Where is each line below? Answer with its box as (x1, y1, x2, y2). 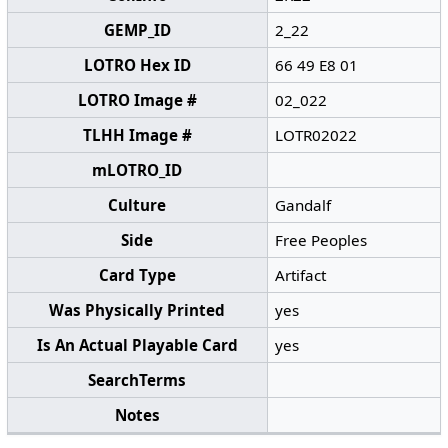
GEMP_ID (103, 20, 171, 41)
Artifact (275, 265, 327, 286)
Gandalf (275, 195, 332, 216)
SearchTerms (88, 370, 187, 391)
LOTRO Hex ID (83, 55, 191, 76)
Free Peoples (275, 230, 368, 251)
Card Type (98, 265, 176, 286)
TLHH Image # (82, 125, 192, 146)
